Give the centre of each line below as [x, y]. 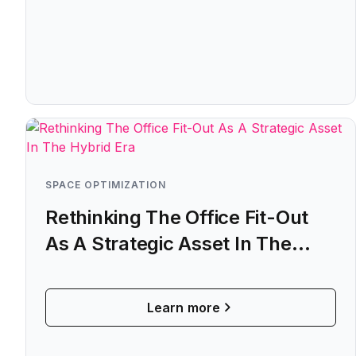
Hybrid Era [93, 270]
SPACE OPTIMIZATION [106, 185]
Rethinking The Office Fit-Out [177, 217]
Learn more [184, 308]
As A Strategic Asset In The [168, 244]
